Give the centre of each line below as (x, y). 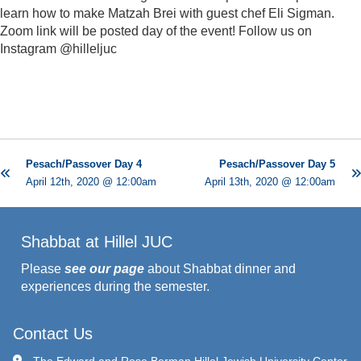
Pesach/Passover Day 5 (277, 164)
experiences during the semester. (115, 287)
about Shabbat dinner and (220, 269)
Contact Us (53, 334)
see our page (104, 269)
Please (43, 269)
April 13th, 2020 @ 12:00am (270, 182)
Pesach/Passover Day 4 (84, 164)
